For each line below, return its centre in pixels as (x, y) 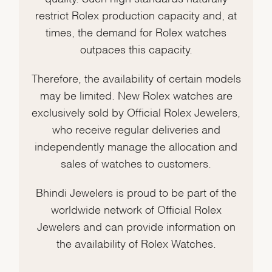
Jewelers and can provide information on (136, 226)
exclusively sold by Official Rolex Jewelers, (136, 112)
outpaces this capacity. (136, 49)
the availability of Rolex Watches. (136, 243)
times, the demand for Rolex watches (136, 32)
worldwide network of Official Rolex (136, 209)
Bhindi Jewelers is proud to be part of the (136, 192)
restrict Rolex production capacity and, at (136, 15)
